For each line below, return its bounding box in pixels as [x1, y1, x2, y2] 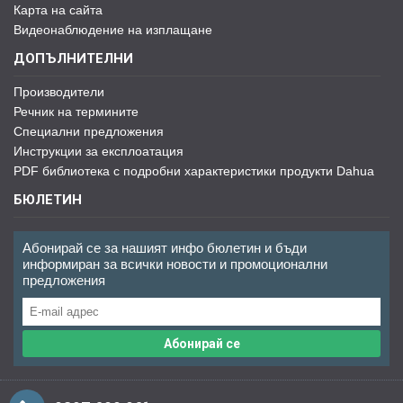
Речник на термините [13, 104, 139, 119]
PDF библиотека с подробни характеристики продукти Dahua [13, 164, 374, 178]
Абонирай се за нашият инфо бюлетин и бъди [22, 240, 307, 255]
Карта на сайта [13, 3, 103, 17]
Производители [13, 85, 104, 99]
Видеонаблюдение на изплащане [13, 22, 212, 37]
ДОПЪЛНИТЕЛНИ [13, 50, 133, 67]
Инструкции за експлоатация [13, 144, 184, 158]
